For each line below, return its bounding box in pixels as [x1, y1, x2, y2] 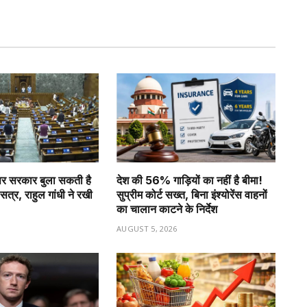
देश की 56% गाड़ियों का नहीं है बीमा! [116, 173, 262, 188]
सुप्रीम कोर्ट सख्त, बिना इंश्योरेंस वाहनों [116, 188, 267, 202]
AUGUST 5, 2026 [116, 223, 177, 234]
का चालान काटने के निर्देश [116, 202, 217, 217]
